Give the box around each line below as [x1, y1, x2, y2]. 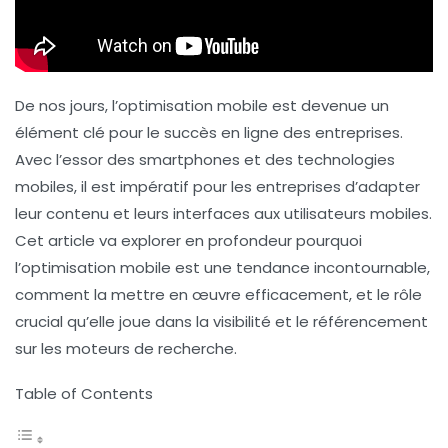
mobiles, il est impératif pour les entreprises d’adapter [15, 175, 420, 197]
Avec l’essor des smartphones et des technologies [15, 148, 395, 170]
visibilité [213, 310, 271, 332]
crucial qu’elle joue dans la [15, 310, 213, 332]
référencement [313, 310, 428, 332]
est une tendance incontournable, [171, 256, 430, 278]
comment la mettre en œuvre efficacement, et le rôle [15, 283, 422, 305]
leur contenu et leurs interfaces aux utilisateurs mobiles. [15, 202, 432, 224]
